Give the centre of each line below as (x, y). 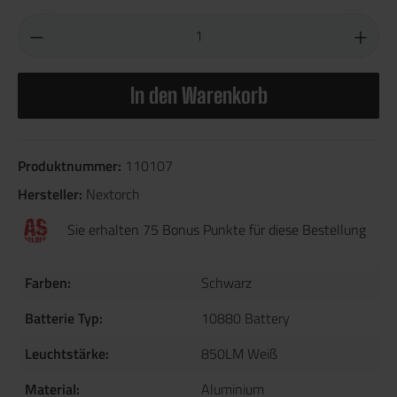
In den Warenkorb (198, 96)
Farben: (48, 283)
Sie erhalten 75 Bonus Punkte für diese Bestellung (216, 230)
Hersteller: (52, 195)
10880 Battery (245, 319)
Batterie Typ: (64, 319)
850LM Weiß (239, 354)
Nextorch (113, 195)
